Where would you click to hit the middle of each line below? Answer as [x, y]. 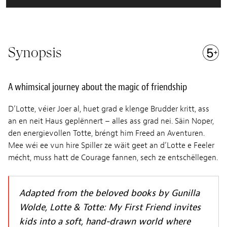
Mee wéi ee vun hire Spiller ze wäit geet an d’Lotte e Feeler [111, 146]
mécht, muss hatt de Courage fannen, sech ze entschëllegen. [113, 158]
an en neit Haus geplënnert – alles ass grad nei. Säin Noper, [111, 121]
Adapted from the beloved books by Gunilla [109, 194]
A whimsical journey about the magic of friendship [98, 87]
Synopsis [35, 53]
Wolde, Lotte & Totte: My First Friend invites [110, 208]
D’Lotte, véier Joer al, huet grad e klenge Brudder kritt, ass [109, 109]
